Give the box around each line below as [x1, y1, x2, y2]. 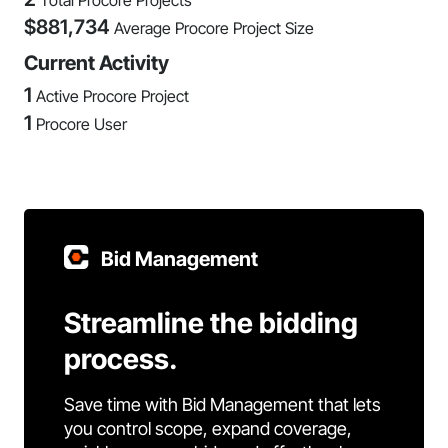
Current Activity [24, 51, 169, 75]
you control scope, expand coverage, [64, 418, 352, 439]
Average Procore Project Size [114, 18, 314, 38]
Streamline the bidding [64, 306, 358, 340]
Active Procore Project [36, 86, 189, 106]
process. [64, 342, 178, 376]
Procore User [36, 114, 127, 134]
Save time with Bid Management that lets [64, 394, 381, 415]
